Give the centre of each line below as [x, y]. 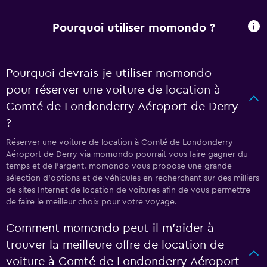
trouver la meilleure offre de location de [115, 245]
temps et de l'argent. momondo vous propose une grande [119, 166]
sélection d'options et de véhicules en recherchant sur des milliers [133, 178]
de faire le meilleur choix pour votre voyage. [91, 202]
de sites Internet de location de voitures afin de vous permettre [128, 190]
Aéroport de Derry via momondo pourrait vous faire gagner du [127, 154]
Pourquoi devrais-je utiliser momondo [109, 73]
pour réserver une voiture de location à [113, 90]
